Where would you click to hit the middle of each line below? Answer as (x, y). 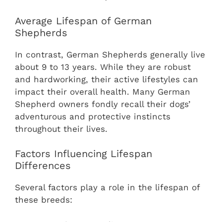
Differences (43, 166)
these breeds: (44, 200)
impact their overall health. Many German (103, 91)
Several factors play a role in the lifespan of (107, 188)
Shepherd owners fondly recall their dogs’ (103, 104)
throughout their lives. (61, 129)
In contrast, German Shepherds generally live (110, 54)
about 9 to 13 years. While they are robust (103, 67)
